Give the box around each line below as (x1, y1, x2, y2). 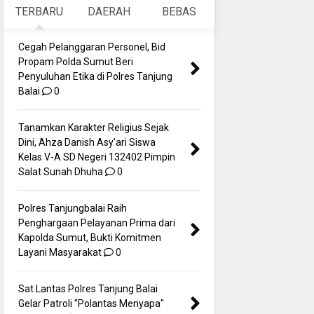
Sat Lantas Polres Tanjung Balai (18, 282, 158, 294)
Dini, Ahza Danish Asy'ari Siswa (18, 136, 156, 148)
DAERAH (88, 4, 131, 18)
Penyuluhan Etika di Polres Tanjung (18, 70, 172, 82)
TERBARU (15, 4, 63, 18)
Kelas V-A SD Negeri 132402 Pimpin (18, 151, 175, 163)
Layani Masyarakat (18, 246, 102, 258)
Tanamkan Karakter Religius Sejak (18, 121, 169, 133)
